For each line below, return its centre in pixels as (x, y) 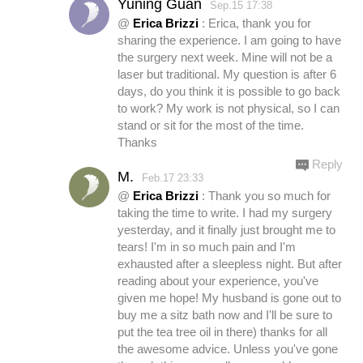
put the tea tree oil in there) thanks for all (222, 332)
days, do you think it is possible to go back (229, 91)
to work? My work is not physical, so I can (228, 108)
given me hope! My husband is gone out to (229, 298)
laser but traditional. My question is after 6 (227, 74)
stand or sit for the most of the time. (211, 125)
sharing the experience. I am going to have (229, 40)
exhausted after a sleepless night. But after (230, 264)
